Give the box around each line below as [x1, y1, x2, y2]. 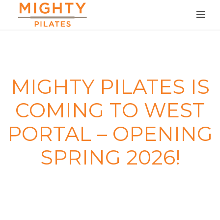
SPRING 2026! [40, 145, 180, 169]
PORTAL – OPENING [7, 121, 213, 146]
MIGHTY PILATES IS [10, 74, 210, 99]
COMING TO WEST [15, 98, 205, 122]
